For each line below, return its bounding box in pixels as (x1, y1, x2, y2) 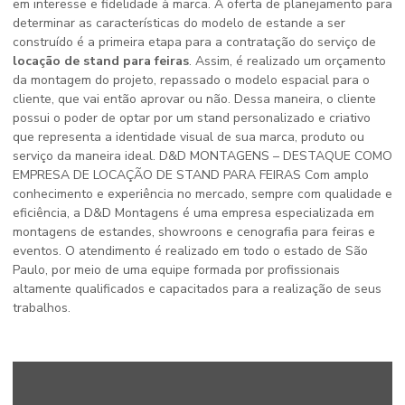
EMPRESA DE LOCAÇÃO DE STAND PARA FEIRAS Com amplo (13, 166, 369, 184)
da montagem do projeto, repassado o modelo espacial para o (13, 71, 370, 89)
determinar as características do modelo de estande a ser (13, 14, 345, 32)
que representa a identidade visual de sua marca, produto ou (13, 128, 364, 146)
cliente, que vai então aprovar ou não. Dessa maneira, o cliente (13, 90, 376, 108)
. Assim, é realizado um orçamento (189, 52, 386, 70)
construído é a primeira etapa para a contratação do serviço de (13, 33, 376, 51)
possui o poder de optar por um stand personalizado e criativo (13, 109, 371, 127)
